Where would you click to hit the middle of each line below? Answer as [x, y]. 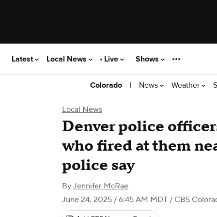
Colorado [106, 85]
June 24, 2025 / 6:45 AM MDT [115, 200]
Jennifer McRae [101, 186]
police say [98, 165]
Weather [186, 85]
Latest [23, 59]
